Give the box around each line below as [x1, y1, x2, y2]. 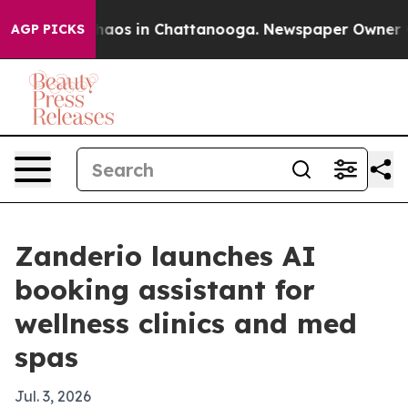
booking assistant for [15, 272, 315, 307]
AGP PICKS [11, 21, 85, 37]
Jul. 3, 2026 [15, 387, 91, 405]
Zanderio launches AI [15, 239, 316, 273]
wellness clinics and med [15, 306, 357, 341]
